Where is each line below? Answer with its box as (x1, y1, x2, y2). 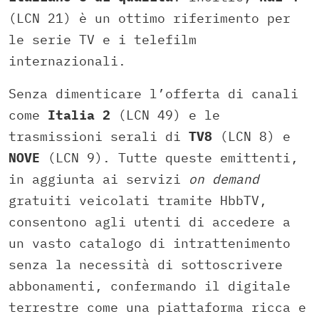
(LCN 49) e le (110, 107, 220, 124)
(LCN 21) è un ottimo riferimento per (9, 10, 291, 27)
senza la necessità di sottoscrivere (9, 256, 283, 273)
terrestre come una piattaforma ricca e (9, 299, 306, 316)
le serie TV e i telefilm (9, 31, 197, 48)
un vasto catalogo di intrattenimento (9, 235, 291, 252)
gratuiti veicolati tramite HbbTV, (9, 192, 267, 209)
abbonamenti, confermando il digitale (9, 278, 291, 295)
